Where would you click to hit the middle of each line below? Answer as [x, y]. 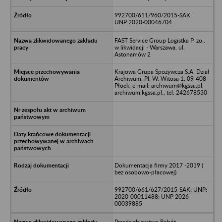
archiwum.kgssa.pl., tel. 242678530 [161, 92]
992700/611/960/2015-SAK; [153, 15]
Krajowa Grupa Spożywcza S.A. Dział [162, 71]
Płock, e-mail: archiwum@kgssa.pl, [159, 85]
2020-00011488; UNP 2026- [152, 196]
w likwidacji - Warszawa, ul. [149, 47]
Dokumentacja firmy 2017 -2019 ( [159, 165]
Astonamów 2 [132, 54]
